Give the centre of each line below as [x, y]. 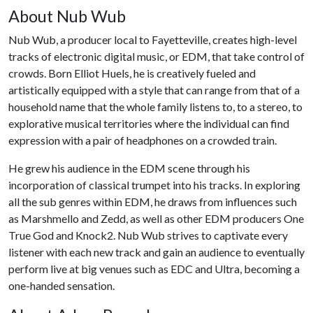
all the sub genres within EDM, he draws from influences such [153, 202]
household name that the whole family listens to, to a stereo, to [155, 107]
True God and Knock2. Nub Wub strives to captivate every [148, 235]
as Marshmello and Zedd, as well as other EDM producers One [156, 218]
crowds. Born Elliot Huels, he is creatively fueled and [132, 73]
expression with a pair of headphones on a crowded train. [145, 140]
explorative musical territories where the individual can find [149, 123]
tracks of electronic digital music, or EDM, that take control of [156, 56]
